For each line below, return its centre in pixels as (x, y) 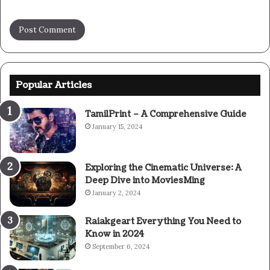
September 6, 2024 (121, 247)
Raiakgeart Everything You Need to (163, 222)
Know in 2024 (115, 234)
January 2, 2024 (116, 193)
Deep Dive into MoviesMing (145, 181)
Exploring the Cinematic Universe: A (163, 168)
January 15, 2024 (117, 127)
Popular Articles (54, 86)
